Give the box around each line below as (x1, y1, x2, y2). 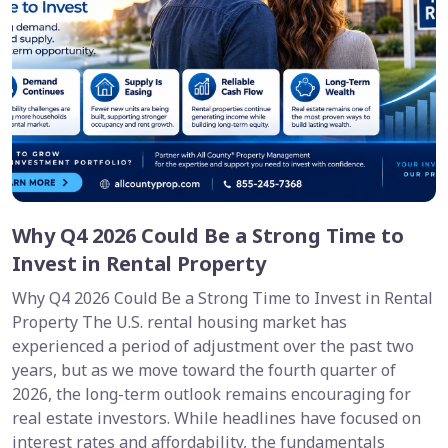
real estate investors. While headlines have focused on (12, 407, 421, 429)
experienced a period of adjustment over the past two (12, 335, 414, 357)
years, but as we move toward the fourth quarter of (12, 359, 396, 381)
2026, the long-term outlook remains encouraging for (12, 383, 411, 405)
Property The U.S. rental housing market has (12, 311, 347, 333)
